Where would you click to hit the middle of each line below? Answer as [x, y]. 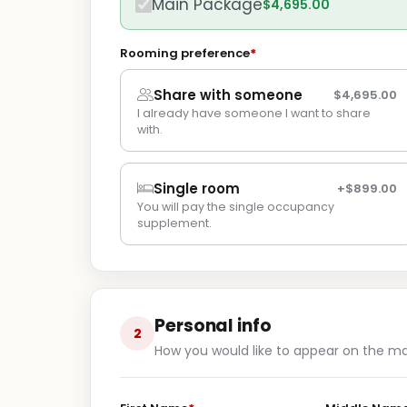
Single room [197, 189]
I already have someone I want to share [254, 113]
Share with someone [228, 95]
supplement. [174, 223]
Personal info [213, 326]
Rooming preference [185, 53]
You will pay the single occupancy [236, 207]
